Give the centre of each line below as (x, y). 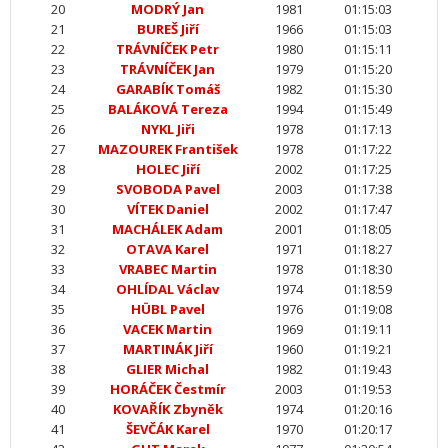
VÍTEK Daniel (167, 209)
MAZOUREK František (167, 149)
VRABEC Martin (167, 269)
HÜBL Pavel (167, 309)
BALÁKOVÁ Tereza (167, 109)
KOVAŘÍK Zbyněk (167, 409)
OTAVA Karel (167, 249)
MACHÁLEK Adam (167, 229)
